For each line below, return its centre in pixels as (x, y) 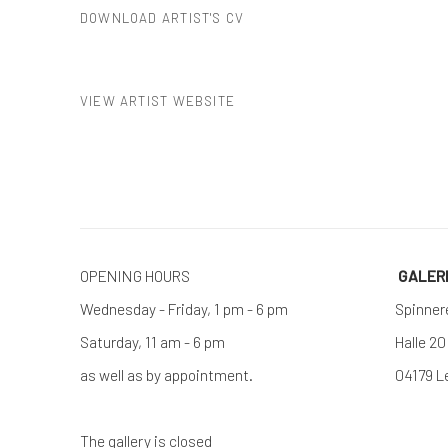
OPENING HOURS (136, 276)
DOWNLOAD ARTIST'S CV (162, 18)
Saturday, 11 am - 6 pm (154, 342)
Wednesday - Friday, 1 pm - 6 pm (226, 309)
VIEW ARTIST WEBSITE (157, 101)
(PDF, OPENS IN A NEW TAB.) (176, 51)
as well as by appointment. (166, 375)
